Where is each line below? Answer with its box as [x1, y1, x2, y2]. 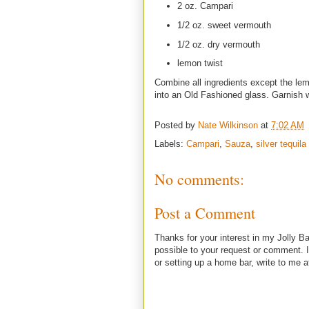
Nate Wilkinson [198, 120, 258, 131]
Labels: [154, 139, 186, 150]
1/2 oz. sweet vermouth [177, 19, 271, 30]
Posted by [154, 120, 198, 131]
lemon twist [177, 58, 223, 69]
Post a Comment [154, 202, 255, 223]
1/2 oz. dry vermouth [177, 39, 260, 50]
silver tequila [256, 139, 306, 150]
